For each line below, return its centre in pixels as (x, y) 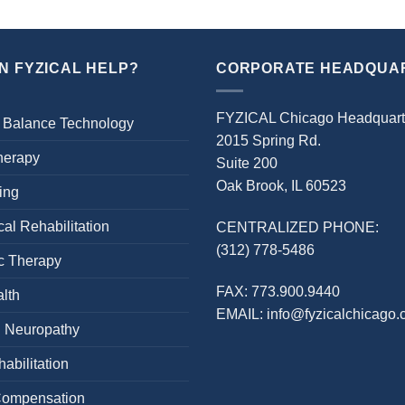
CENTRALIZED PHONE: (297, 227)
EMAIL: (241, 314)
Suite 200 (247, 163)
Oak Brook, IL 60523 (281, 186)
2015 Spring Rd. (268, 141)
